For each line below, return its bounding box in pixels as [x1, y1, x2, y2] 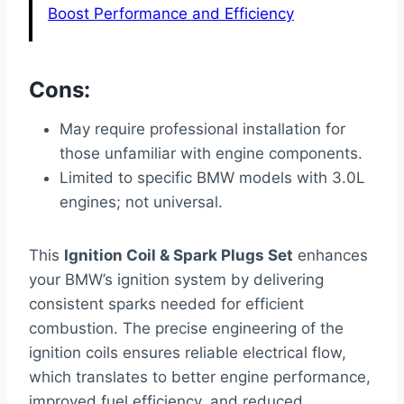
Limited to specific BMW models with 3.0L [60, 168, 365, 187]
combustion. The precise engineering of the [29, 318, 344, 337]
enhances [293, 245, 368, 264]
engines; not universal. [60, 192, 223, 211]
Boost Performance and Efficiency [48, 4, 294, 23]
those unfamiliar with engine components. [60, 143, 363, 162]
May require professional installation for [60, 119, 345, 138]
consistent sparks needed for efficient [29, 294, 304, 313]
